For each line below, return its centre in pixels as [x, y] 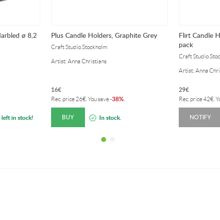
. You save [97, 99]
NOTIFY [200, 117]
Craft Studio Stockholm [79, 47]
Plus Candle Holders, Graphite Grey [104, 35]
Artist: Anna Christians [79, 61]
